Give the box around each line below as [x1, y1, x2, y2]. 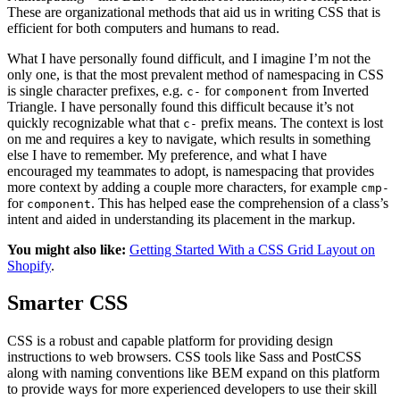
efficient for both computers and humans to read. [7, 20, 279, 36]
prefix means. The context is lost [197, 114, 383, 130]
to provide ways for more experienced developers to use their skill [7, 381, 377, 397]
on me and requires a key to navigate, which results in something [7, 130, 371, 146]
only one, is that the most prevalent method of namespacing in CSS [7, 66, 384, 82]
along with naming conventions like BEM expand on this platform [7, 365, 379, 381]
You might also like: [7, 241, 126, 257]
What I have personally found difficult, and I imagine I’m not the [7, 50, 371, 66]
